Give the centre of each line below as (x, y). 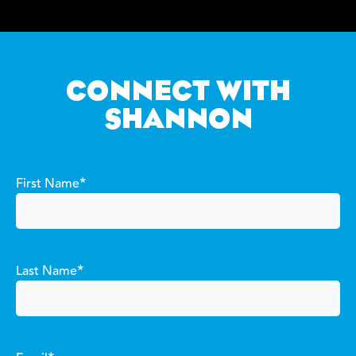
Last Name (46, 271)
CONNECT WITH (178, 93)
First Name (48, 184)
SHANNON (178, 121)
